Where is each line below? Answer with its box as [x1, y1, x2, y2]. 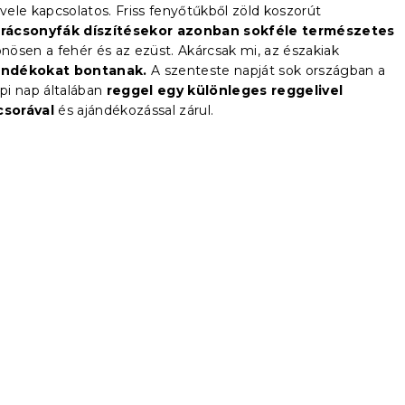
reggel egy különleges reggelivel [106, 81, 344, 99]
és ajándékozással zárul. [54, 101, 214, 118]
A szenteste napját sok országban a [151, 61, 386, 79]
